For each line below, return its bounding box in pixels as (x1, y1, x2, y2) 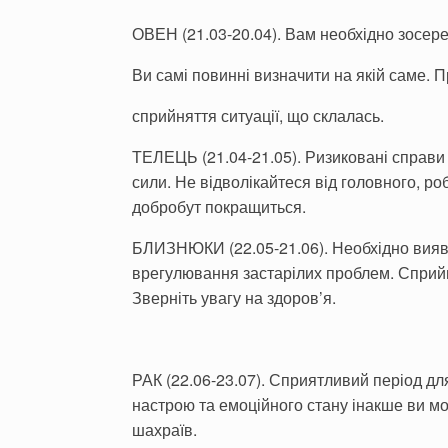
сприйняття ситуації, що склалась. (132, 104, 384, 127)
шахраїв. (132, 418, 197, 441)
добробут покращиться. (132, 195, 306, 218)
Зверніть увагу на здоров (132, 286, 319, 309)
